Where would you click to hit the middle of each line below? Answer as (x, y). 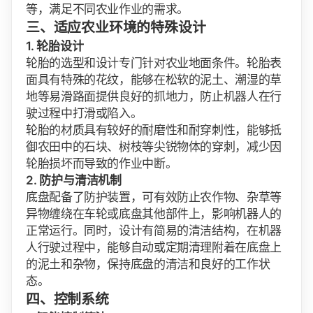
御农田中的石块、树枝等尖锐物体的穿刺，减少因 (154, 146)
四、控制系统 (67, 299)
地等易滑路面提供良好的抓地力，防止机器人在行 (154, 96)
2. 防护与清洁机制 (74, 180)
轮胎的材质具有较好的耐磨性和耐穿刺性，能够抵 (154, 130)
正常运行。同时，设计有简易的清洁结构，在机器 (154, 230)
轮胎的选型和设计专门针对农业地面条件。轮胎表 (154, 63)
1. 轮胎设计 (55, 46)
